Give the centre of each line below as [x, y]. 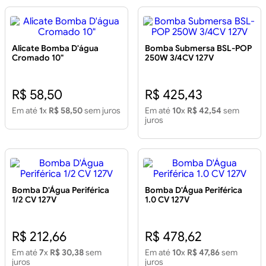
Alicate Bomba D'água [55, 48]
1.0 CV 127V [167, 200]
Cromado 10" [38, 58]
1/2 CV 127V [34, 200]
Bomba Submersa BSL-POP [198, 48]
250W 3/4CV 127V [179, 58]
